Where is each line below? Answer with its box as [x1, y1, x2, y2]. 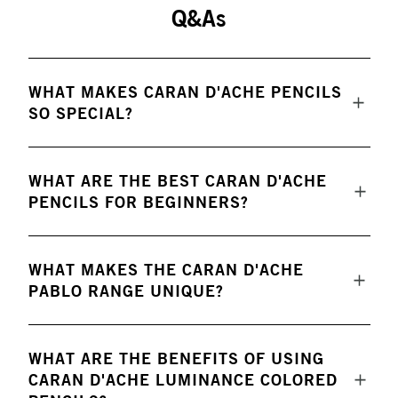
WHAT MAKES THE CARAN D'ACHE [28, 259, 304, 281]
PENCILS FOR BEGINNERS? [28, 191, 249, 213]
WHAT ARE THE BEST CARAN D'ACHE [28, 170, 327, 192]
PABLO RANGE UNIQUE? [28, 280, 224, 302]
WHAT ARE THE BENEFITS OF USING [28, 347, 324, 370]
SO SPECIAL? [28, 102, 133, 124]
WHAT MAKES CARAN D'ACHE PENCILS [28, 81, 342, 103]
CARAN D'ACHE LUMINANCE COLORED [28, 369, 338, 391]
